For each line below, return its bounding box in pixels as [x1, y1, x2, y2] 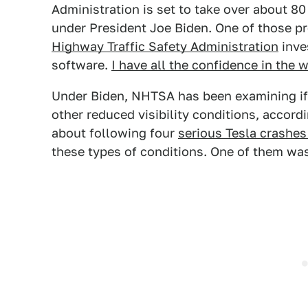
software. [52, 58, 111, 72]
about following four [52, 126, 178, 140]
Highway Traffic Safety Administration [52, 39, 278, 54]
